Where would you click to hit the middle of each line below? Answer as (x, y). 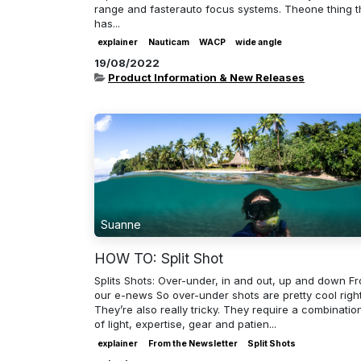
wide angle (259, 43)
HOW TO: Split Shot (159, 259)
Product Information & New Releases (206, 77)
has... (107, 23)
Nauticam (168, 43)
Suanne (121, 225)
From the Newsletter (193, 343)
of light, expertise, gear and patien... (185, 324)
